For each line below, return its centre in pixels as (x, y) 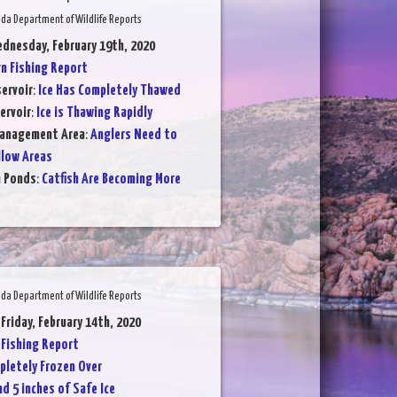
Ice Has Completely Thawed (109, 90)
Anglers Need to (133, 135)
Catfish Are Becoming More (111, 179)
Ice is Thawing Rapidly (94, 113)
